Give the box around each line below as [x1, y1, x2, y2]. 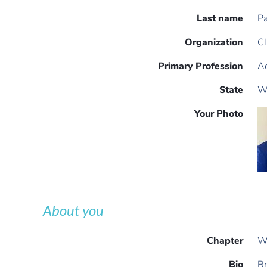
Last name [197, 12, 243, 26]
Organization [185, 36, 243, 49]
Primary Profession [158, 60, 243, 73]
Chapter [207, 234, 243, 248]
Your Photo [194, 107, 243, 121]
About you [43, 201, 104, 219]
